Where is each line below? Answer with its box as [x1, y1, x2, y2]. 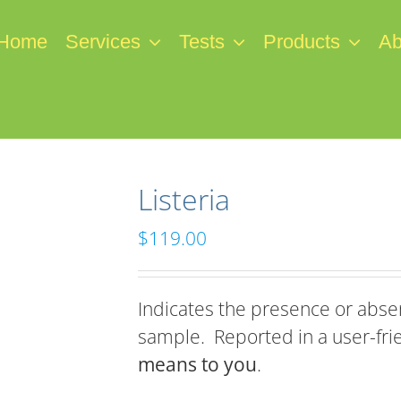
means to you [138, 352, 257, 377]
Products [263, 30, 340, 53]
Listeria [138, 180, 230, 218]
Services [65, 30, 141, 53]
